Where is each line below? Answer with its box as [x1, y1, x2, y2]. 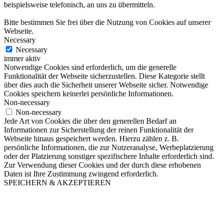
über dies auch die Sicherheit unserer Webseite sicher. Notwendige [4, 80, 208, 89]
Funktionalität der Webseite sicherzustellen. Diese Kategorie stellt [4, 71, 205, 80]
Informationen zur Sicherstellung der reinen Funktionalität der [4, 125, 194, 134]
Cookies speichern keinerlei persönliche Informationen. [4, 89, 174, 98]
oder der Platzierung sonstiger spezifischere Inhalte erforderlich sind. [4, 152, 214, 160]
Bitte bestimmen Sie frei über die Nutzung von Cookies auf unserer [4, 18, 211, 26]
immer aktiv [4, 54, 41, 63]
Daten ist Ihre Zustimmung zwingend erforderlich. [4, 169, 158, 178]
